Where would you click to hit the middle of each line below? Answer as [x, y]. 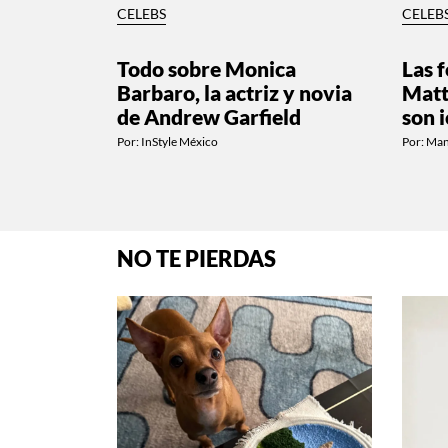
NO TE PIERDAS [196, 258]
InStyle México [179, 141]
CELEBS [141, 13]
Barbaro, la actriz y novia [234, 92]
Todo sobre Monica [206, 68]
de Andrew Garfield [209, 116]
